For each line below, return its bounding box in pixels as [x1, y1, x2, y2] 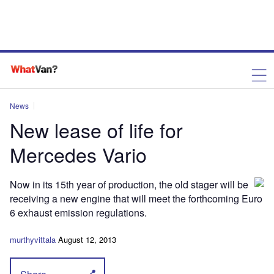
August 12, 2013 [58, 234, 116, 245]
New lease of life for [10, 116, 183, 144]
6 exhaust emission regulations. [10, 206, 149, 220]
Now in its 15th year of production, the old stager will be [10, 177, 248, 191]
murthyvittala [10, 234, 56, 245]
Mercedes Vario [10, 140, 147, 168]
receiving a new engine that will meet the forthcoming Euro [10, 191, 262, 206]
